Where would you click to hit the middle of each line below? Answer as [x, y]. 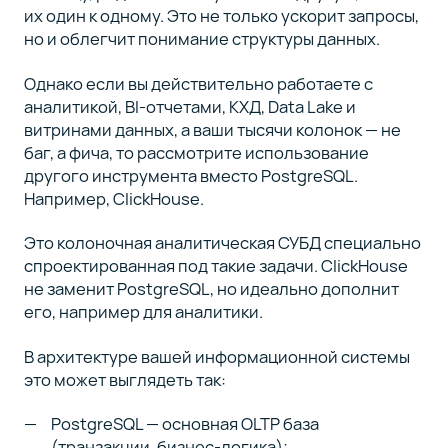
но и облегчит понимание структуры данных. [201, 39]
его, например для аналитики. [143, 312]
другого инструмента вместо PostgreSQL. [190, 175]
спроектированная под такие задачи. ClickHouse [215, 266]
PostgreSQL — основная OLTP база [185, 424]
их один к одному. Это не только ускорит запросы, [221, 16]
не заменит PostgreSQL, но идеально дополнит [211, 289]
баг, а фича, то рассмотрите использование [196, 152]
